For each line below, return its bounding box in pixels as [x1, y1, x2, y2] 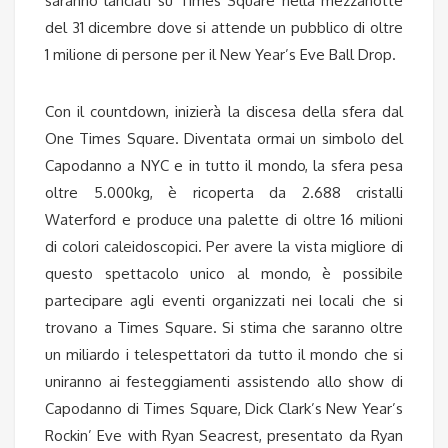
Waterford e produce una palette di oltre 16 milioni [45, 210, 403, 229]
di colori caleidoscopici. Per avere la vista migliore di [45, 237, 403, 256]
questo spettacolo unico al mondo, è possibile [45, 264, 403, 283]
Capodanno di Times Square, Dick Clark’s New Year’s [45, 399, 403, 418]
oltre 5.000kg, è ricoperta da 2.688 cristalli [45, 183, 403, 202]
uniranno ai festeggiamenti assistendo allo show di [45, 372, 403, 391]
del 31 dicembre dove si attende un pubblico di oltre [45, 18, 403, 37]
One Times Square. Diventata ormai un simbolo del [45, 129, 403, 148]
